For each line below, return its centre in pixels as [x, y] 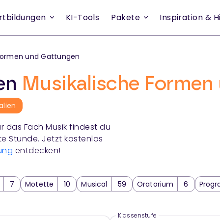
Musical [94, 184]
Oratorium [155, 184]
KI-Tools [82, 17]
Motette [40, 184]
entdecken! [38, 151]
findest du [89, 127]
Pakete [126, 17]
